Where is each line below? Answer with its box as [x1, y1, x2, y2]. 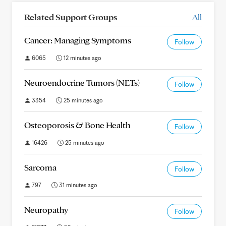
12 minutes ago [62, 54, 101, 62]
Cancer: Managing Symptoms [24, 35, 131, 45]
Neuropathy [24, 204, 68, 215]
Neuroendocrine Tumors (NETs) [24, 77, 140, 88]
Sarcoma [24, 162, 56, 173]
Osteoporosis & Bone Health [24, 120, 130, 130]
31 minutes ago [58, 181, 97, 189]
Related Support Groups [24, 12, 117, 22]
